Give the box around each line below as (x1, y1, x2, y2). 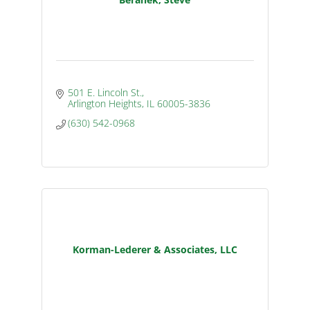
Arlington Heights (68, 96, 143, 110)
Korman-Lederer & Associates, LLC (72, 242, 237, 256)
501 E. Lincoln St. (68, 85, 143, 99)
